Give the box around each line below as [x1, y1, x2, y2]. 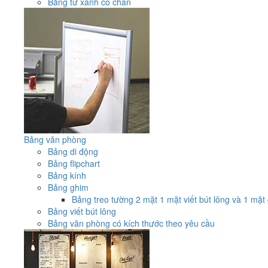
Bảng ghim [48, 181, 89, 193]
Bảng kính [48, 169, 86, 181]
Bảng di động [48, 145, 98, 157]
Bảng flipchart [48, 157, 100, 169]
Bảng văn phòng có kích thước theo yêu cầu [48, 217, 215, 229]
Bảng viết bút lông [48, 205, 116, 217]
